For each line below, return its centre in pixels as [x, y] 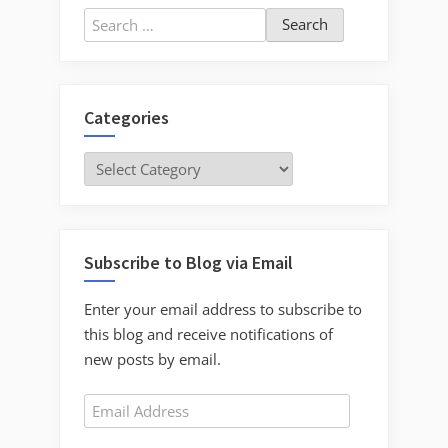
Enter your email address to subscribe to [223, 308]
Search [106, 18]
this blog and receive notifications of [208, 333]
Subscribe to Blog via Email [188, 262]
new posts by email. [152, 358]
